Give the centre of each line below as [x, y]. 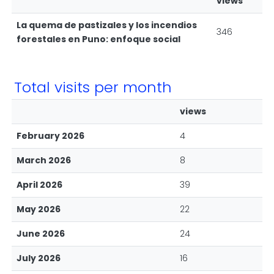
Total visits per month [93, 87]
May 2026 [39, 209]
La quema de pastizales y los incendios [107, 25]
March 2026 [44, 160]
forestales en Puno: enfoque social [98, 39]
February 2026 [50, 136]
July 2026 [39, 258]
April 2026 [39, 185]
